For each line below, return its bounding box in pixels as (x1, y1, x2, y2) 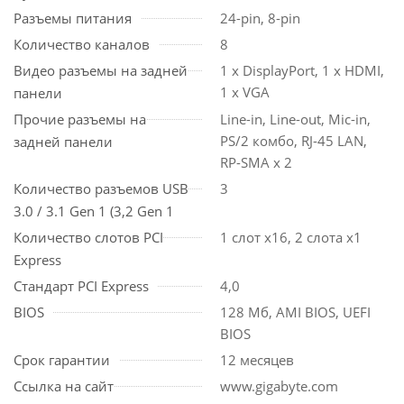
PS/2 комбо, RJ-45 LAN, (220, 132, 367, 150)
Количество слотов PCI (14, 228, 163, 246)
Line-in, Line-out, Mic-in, (220, 110, 371, 128)
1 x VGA (220, 83, 270, 101)
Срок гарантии (14, 351, 110, 369)
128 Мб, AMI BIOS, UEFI (220, 303, 371, 321)
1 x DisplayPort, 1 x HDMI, (220, 61, 384, 79)
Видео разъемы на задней (14, 61, 188, 79)
